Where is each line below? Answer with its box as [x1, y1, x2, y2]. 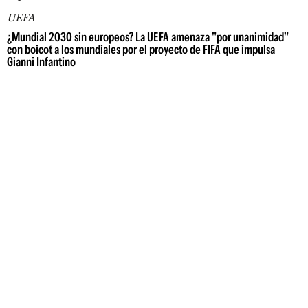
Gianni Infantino [7, 54, 76, 69]
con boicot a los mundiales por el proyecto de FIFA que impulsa [7, 42, 275, 57]
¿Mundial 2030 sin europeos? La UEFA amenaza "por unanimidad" [7, 30, 289, 45]
